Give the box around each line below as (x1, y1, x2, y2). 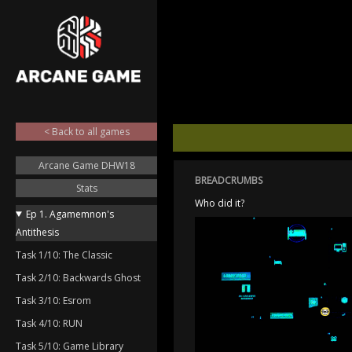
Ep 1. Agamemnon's (25, 207, 114, 221)
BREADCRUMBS (195, 174, 262, 187)
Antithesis (16, 225, 59, 239)
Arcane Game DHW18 (38, 158, 135, 172)
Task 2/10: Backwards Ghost (16, 270, 141, 284)
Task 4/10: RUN (16, 316, 82, 330)
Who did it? (195, 196, 244, 210)
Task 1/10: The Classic (16, 247, 112, 262)
